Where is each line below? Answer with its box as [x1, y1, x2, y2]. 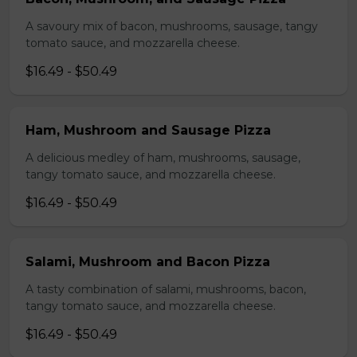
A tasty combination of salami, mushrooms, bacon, [25, 282, 306, 296]
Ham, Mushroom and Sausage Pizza [25, 123, 271, 138]
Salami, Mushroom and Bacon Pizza [25, 254, 270, 269]
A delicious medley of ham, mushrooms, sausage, [25, 151, 300, 165]
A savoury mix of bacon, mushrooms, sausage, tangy [25, 19, 318, 33]
